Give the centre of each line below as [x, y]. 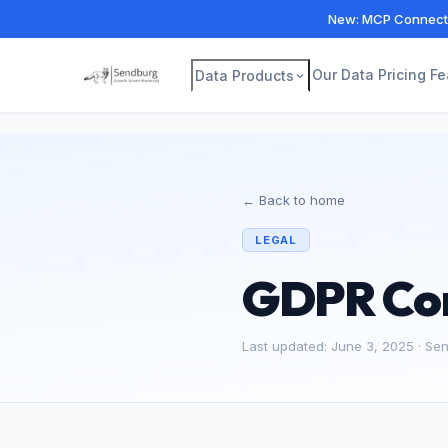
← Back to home [293, 200]
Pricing [402, 74]
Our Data [343, 74]
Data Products [244, 75]
